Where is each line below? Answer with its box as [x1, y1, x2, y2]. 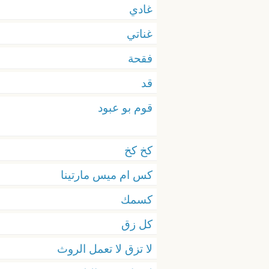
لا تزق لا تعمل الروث [57, 241, 153, 256]
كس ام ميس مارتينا [61, 167, 153, 182]
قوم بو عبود [98, 100, 153, 115]
